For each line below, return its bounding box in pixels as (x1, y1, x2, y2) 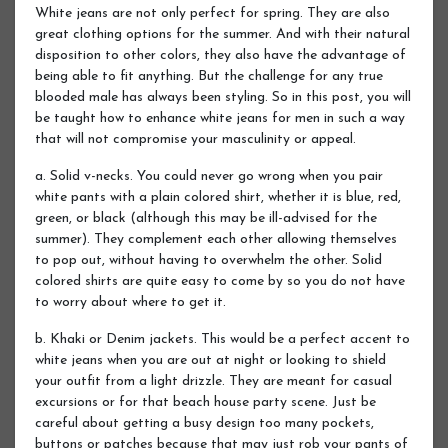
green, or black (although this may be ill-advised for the (35, 210, 377, 226)
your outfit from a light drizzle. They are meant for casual (35, 373, 392, 389)
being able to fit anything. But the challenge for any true (35, 68, 383, 84)
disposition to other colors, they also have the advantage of (35, 47, 406, 63)
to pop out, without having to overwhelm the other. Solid (35, 252, 382, 268)
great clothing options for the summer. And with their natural (35, 26, 410, 42)
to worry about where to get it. (35, 294, 226, 310)
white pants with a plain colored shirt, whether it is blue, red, (35, 189, 401, 205)
